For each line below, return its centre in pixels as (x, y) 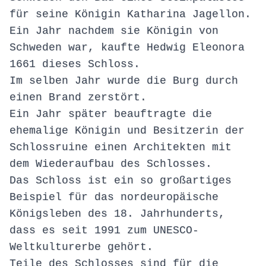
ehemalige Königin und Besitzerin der (127, 131)
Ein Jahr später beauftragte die (111, 114)
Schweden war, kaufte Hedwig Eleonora (127, 48)
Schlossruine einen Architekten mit (121, 148)
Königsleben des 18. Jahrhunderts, (117, 214)
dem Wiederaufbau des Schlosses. (111, 164)
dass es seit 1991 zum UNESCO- (104, 231)
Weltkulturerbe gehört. (81, 247)
